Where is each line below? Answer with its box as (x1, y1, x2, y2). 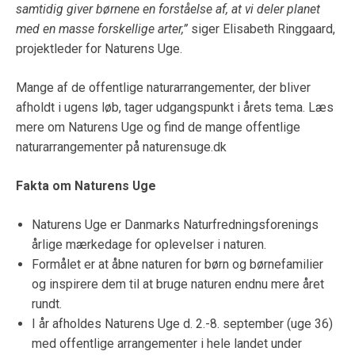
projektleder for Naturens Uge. (16, 41, 182, 57)
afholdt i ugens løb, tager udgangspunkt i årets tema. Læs (16, 100, 334, 116)
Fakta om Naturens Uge (16, 177, 156, 193)
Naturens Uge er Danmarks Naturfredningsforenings (32, 216, 319, 232)
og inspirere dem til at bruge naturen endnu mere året (32, 276, 324, 292)
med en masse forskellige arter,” (16, 21, 188, 37)
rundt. (32, 296, 62, 311)
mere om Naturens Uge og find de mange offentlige (16, 120, 300, 136)
